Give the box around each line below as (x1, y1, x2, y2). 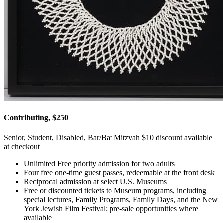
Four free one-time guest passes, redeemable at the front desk (24, 168, 215, 177)
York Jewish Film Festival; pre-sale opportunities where (24, 204, 198, 213)
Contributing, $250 (4, 113, 68, 122)
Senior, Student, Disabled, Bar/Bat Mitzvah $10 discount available (4, 133, 212, 142)
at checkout (4, 142, 40, 151)
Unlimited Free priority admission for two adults (24, 159, 175, 168)
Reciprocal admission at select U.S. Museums (24, 177, 167, 186)
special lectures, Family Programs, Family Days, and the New (24, 195, 218, 204)
